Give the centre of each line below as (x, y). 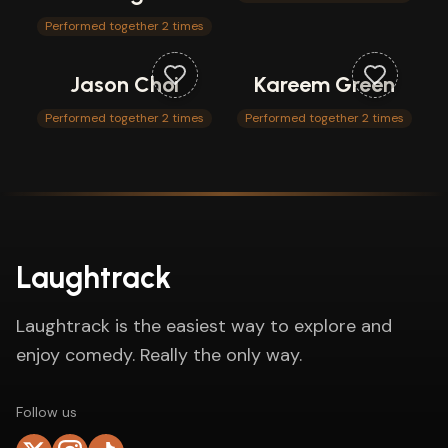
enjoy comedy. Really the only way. (159, 355)
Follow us (46, 412)
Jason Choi (124, 84)
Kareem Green (324, 84)
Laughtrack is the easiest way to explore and (204, 326)
